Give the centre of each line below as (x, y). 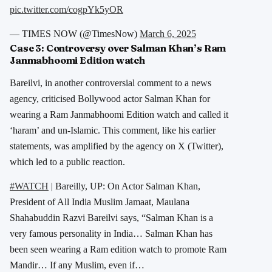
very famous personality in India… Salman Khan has (111, 233)
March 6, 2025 (168, 33)
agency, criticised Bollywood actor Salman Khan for (110, 98)
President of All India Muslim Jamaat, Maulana (100, 202)
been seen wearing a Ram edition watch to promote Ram (118, 249)
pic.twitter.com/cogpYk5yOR (66, 9)
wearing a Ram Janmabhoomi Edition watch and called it (119, 114)
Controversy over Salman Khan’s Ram (136, 48)
